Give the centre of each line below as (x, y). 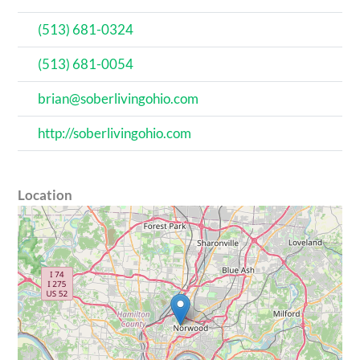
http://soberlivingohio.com (115, 133)
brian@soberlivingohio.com (119, 99)
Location (45, 195)
